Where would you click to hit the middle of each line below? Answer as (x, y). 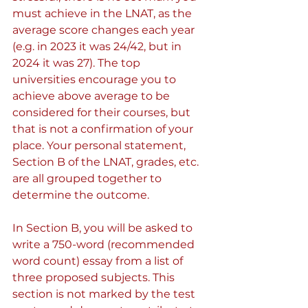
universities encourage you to (96, 79)
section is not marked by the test (105, 294)
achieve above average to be (92, 96)
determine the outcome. (81, 195)
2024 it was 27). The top (78, 63)
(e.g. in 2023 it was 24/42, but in (98, 46)
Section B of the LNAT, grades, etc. (107, 162)
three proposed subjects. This (95, 277)
